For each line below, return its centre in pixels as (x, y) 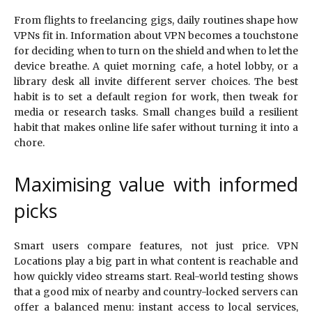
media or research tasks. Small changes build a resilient (156, 112)
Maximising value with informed (156, 185)
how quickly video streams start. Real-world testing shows (156, 277)
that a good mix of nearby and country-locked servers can (156, 292)
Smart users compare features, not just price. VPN (156, 246)
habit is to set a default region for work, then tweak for (156, 97)
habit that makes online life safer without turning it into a (156, 128)
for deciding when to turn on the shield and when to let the (156, 51)
